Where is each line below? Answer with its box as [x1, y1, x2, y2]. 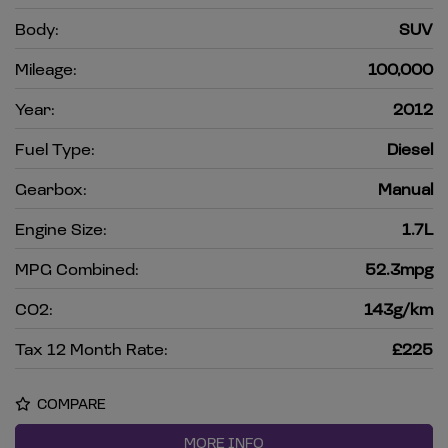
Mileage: [15, 58, 77, 80]
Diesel [387, 138, 433, 160]
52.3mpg [365, 258, 433, 280]
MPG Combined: [15, 258, 139, 280]
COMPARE [34, 394, 106, 414]
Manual [378, 178, 433, 200]
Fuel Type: [15, 138, 95, 160]
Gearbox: [15, 178, 87, 200]
